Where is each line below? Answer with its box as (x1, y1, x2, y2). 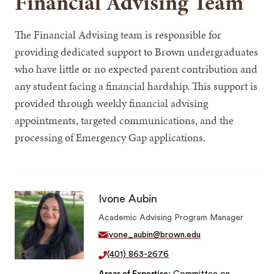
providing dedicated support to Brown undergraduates (15, 43, 259, 59)
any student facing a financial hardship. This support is (15, 78, 258, 94)
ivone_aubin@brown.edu (106, 231, 201, 240)
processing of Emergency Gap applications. (15, 129, 206, 145)
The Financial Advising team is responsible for (15, 26, 222, 42)
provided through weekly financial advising (15, 95, 209, 111)
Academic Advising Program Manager (98, 213, 243, 222)
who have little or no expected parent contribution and (15, 61, 258, 76)
